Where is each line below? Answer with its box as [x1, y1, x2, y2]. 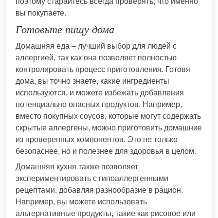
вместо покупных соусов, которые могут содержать [16, 111, 201, 120]
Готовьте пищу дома [16, 23, 114, 36]
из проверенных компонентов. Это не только [16, 135, 178, 144]
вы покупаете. [16, 8, 66, 17]
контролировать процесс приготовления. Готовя [16, 65, 190, 73]
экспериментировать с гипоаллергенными [16, 174, 168, 182]
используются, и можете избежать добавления [16, 88, 184, 97]
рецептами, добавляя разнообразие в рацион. [16, 185, 183, 194]
